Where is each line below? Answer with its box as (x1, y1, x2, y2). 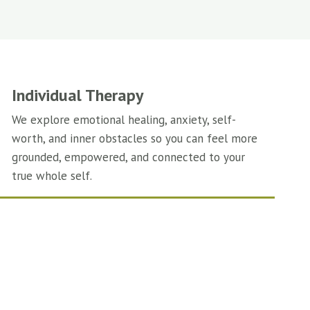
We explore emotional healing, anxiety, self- (12, 112, 236, 127)
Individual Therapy (12, 84, 143, 106)
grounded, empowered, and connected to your (12, 149, 245, 165)
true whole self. (12, 168, 92, 183)
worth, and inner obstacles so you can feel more (12, 131, 257, 146)
